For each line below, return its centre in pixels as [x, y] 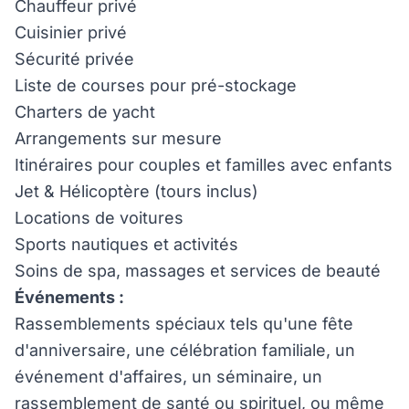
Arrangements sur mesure [118, 138]
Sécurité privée [74, 59]
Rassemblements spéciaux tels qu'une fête [184, 324]
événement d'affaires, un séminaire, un [168, 377]
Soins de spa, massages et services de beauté [198, 271]
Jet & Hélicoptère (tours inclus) [136, 191]
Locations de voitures [99, 218]
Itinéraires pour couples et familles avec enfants [204, 165]
